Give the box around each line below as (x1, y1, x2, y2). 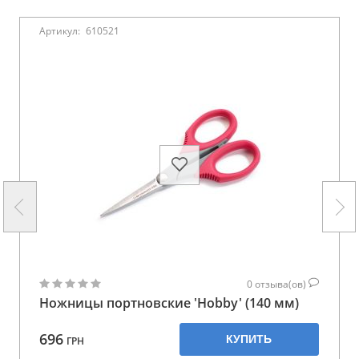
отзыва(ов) (255, 276, 309, 291)
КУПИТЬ (226, 332, 272, 345)
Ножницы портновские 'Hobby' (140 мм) (39, 293, 299, 312)
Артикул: (39, 23, 83, 38)
